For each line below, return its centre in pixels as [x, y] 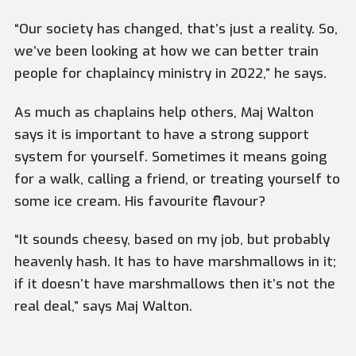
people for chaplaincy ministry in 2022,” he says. [170, 74]
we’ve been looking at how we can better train [166, 52]
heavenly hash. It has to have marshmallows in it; [175, 262]
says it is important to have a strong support [161, 134]
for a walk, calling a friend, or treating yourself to [177, 179]
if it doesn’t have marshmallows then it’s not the [174, 284]
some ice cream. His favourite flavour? [139, 201]
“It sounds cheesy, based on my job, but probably [172, 240]
